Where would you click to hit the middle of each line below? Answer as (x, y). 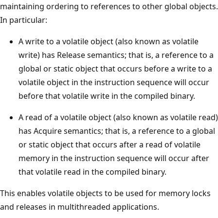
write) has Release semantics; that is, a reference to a (116, 55)
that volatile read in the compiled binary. (92, 172)
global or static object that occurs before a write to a (115, 68)
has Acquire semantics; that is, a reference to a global (117, 131)
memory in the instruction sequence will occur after (114, 158)
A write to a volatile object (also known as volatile (109, 41)
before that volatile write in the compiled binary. (107, 96)
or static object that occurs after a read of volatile (109, 144)
